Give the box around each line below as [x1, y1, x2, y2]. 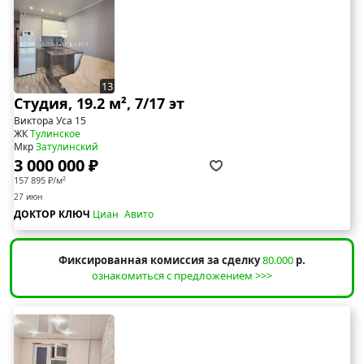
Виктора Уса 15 [14, 114, 86, 128]
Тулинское [30, 127, 80, 141]
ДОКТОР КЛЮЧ [14, 207, 93, 222]
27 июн [14, 191, 42, 203]
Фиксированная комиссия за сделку [58, 253, 260, 268]
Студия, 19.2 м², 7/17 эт [14, 93, 184, 114]
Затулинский [36, 140, 98, 154]
